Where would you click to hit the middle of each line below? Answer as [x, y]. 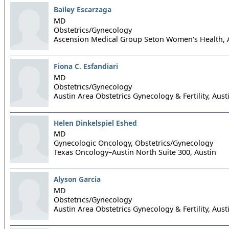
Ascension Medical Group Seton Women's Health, [139, 39]
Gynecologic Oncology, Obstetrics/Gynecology [133, 143]
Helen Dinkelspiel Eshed [95, 123]
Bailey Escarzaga [83, 10]
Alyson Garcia [77, 179]
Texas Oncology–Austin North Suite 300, [123, 152]
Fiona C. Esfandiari [86, 66]
